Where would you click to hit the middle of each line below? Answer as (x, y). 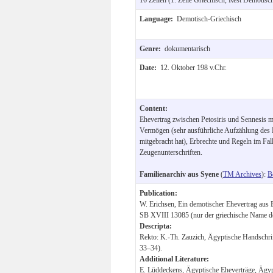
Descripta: (156, 226)
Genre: (152, 48)
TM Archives (242, 174)
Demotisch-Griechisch (209, 19)
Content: (154, 108)
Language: (158, 19)
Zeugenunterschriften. (171, 152)
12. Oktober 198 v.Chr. (193, 67)
